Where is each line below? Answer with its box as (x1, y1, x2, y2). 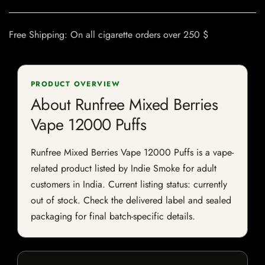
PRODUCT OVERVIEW (31, 79, 121, 90)
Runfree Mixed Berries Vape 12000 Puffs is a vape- (31, 146, 234, 160)
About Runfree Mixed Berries (31, 93, 218, 117)
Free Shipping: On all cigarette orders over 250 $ (9, 28, 208, 42)
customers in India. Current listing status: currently (31, 177, 227, 192)
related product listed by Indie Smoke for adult (31, 161, 216, 176)
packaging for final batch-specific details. (31, 209, 195, 224)
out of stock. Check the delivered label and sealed (31, 193, 231, 208)
